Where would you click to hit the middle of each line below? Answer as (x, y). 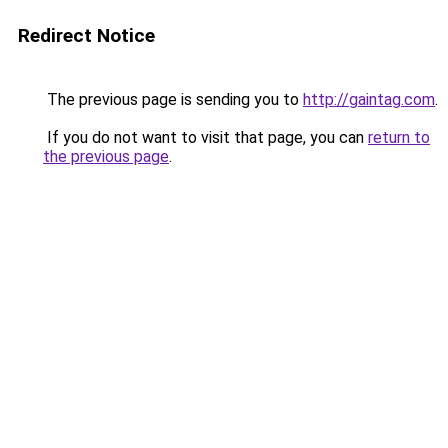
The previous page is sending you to (173, 99)
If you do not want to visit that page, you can (205, 137)
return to (399, 137)
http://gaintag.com (369, 99)
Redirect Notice (86, 35)
